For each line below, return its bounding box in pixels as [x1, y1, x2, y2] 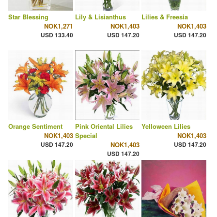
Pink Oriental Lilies [75, 122, 133, 131]
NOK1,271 [44, 21, 73, 31]
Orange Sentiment [8, 122, 62, 131]
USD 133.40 [40, 31, 73, 40]
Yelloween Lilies [141, 122, 191, 131]
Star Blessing [8, 12, 48, 22]
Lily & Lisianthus [75, 12, 126, 22]
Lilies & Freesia [141, 12, 188, 22]
